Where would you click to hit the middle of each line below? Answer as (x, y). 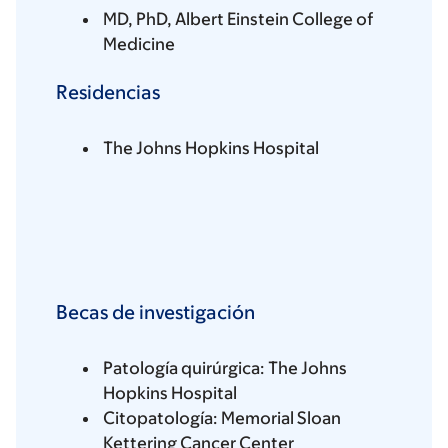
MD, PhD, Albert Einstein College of (238, 19)
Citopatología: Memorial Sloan (222, 418)
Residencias (108, 92)
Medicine (139, 44)
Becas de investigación (155, 312)
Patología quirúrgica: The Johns (225, 368)
